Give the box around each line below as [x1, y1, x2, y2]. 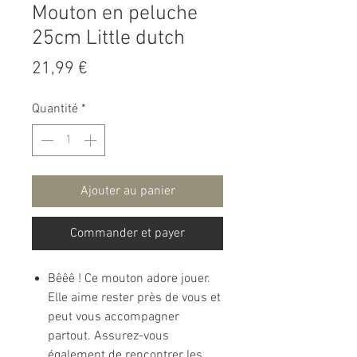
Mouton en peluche [32, 2, 198, 27]
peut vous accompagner [48, 309, 179, 326]
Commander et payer [70, 226, 185, 242]
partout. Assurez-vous [48, 328, 169, 345]
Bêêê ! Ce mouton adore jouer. [48, 271, 210, 288]
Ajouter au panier [80, 183, 175, 200]
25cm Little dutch [32, 26, 185, 52]
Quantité [32, 101, 78, 118]
